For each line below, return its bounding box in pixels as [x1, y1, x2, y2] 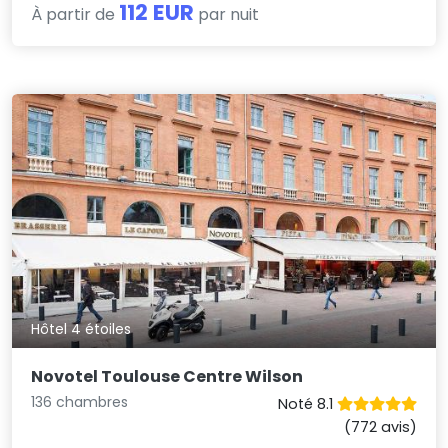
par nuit [194, 2, 260, 26]
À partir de [31, 2, 120, 26]
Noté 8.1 [277, 394, 337, 415]
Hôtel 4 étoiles [31, 319, 132, 340]
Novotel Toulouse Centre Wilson [31, 365, 304, 389]
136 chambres [31, 392, 129, 413]
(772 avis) [343, 417, 417, 438]
